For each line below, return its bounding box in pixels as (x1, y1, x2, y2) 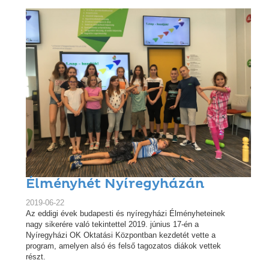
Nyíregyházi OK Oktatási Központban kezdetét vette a (26, 231, 216, 240)
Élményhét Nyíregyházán (26, 176, 204, 193)
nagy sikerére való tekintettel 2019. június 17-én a (26, 220, 199, 229)
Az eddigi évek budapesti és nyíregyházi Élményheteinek (26, 209, 225, 219)
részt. (26, 252, 46, 262)
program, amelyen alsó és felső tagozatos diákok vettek (26, 241, 221, 251)
